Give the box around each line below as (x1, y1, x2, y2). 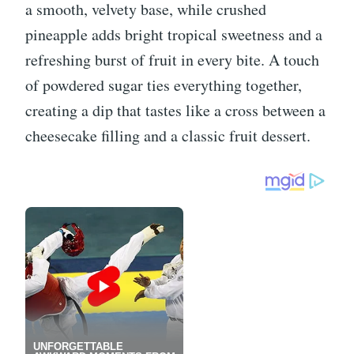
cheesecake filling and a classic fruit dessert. (25, 125, 311, 147)
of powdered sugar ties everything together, (25, 74, 302, 96)
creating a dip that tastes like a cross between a (25, 100, 326, 122)
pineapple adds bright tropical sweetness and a (25, 24, 322, 46)
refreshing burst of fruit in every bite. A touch (25, 49, 319, 71)
